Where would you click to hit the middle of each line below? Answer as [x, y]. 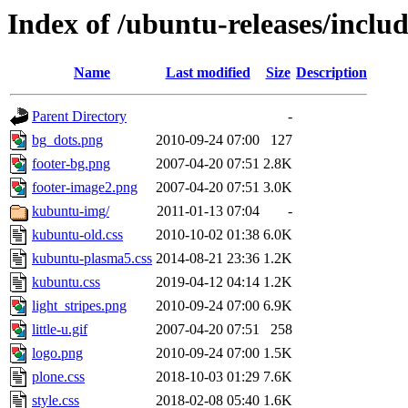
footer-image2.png [85, 188]
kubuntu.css [66, 282]
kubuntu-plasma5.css [92, 259]
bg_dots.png [67, 140]
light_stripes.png [79, 306]
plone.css [58, 377]
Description [331, 73]
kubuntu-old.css [77, 235]
